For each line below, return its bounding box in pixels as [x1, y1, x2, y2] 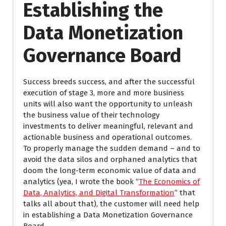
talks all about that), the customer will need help [23, 199, 199, 208]
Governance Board [23, 44, 182, 67]
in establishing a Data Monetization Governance [23, 210, 193, 219]
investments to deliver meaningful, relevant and [23, 122, 193, 131]
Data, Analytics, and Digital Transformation [23, 188, 175, 197]
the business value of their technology [23, 110, 159, 120]
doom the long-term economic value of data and [23, 166, 196, 175]
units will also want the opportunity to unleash [23, 99, 193, 108]
